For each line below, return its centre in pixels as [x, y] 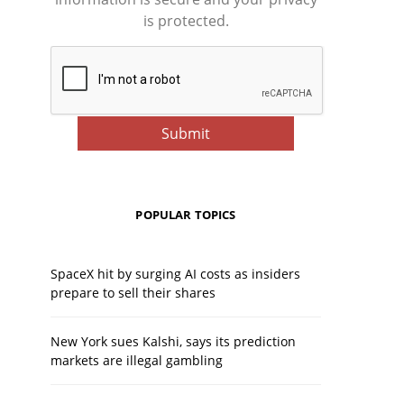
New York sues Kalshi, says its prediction [173, 341]
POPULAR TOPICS [186, 215]
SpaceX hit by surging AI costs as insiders [175, 274]
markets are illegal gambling [137, 360]
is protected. [186, 21]
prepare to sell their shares [133, 293]
